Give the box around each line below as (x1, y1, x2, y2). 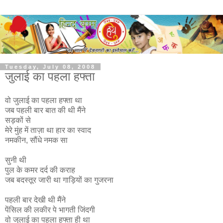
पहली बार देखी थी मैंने (5, 195, 66, 204)
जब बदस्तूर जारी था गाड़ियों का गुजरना (5, 175, 113, 184)
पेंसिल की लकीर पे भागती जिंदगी (5, 205, 95, 214)
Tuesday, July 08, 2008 (5, 63, 96, 70)
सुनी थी (5, 155, 26, 164)
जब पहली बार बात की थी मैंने (5, 106, 86, 114)
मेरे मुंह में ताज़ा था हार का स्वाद (5, 125, 91, 134)
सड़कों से (5, 115, 31, 124)
